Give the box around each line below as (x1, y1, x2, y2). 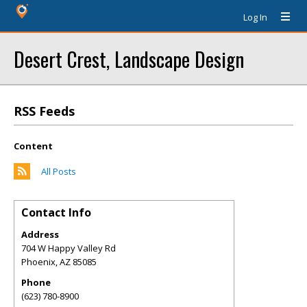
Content (14, 140, 53, 152)
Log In (243, 11, 267, 23)
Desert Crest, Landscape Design (14, 44, 244, 73)
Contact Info (21, 205, 91, 220)
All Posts (41, 165, 76, 177)
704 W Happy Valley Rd (21, 242, 116, 254)
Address (21, 228, 59, 241)
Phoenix (21, 256, 56, 268)
